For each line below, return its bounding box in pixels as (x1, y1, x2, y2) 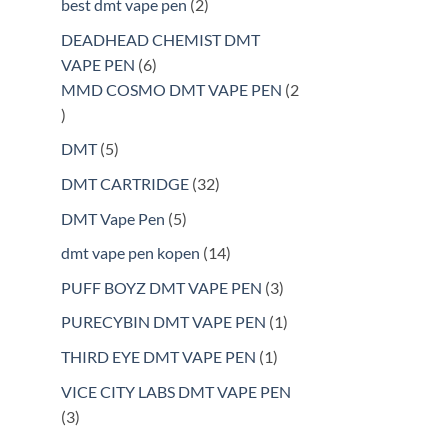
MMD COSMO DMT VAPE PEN (61, 79, 282, 99)
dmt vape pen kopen (61, 243, 200, 263)
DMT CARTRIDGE (61, 173, 189, 193)
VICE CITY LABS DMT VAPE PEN (61, 381, 291, 401)
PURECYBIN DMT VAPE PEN (61, 312, 266, 332)
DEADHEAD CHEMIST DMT (61, 29, 260, 49)
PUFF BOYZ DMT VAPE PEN (61, 277, 262, 297)
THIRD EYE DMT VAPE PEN (61, 346, 256, 366)
